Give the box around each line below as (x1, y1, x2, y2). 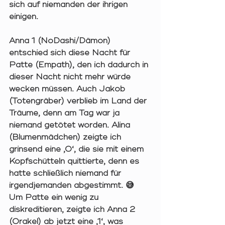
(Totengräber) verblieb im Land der (9, 96, 149, 106)
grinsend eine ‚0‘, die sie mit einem (9, 144, 146, 155)
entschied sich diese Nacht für (9, 48, 133, 58)
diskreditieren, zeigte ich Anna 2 (9, 204, 138, 215)
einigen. (9, 12, 41, 22)
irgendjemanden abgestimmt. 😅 (9, 180, 137, 191)
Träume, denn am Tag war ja (9, 108, 122, 119)
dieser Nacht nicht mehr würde (9, 72, 133, 82)
